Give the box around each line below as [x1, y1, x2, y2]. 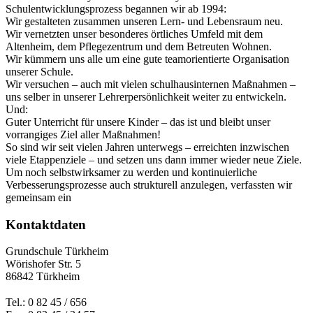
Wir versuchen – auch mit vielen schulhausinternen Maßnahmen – [6, 78, 296, 90]
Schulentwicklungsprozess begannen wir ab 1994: [6, 2, 226, 15]
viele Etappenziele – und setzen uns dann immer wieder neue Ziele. [6, 153, 302, 166]
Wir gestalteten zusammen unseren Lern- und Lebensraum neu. [6, 15, 283, 27]
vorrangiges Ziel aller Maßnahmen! [6, 128, 161, 140]
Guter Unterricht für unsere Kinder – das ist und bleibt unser [6, 115, 270, 128]
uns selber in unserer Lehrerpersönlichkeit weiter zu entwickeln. [6, 90, 286, 103]
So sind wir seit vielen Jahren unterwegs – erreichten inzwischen [6, 140, 289, 153]
